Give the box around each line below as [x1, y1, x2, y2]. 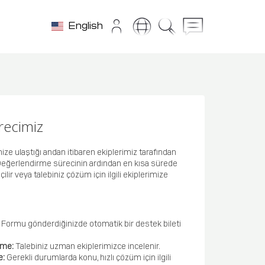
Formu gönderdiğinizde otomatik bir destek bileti [1, 218, 182, 228]
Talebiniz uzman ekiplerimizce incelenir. [15, 240, 161, 251]
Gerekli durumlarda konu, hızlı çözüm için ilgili [7, 251, 172, 262]
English [67, 18, 103, 31]
